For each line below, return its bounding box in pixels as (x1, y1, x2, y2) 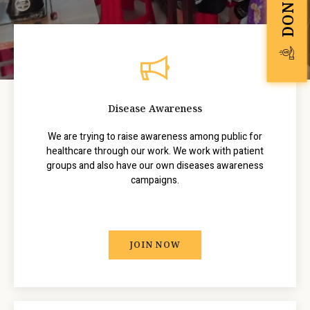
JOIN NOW (129, 239, 181, 251)
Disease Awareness (108, 102, 202, 116)
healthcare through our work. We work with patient (46, 144, 264, 159)
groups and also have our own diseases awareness (46, 158, 264, 174)
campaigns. (131, 173, 179, 188)
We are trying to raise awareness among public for (48, 129, 262, 145)
